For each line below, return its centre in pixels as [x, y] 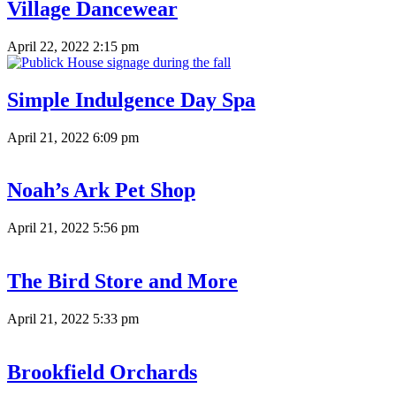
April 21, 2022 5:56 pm [73, 228]
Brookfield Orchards [102, 373]
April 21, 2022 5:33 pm [73, 319]
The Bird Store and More [122, 282]
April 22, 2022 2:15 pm [73, 46]
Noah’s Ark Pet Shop [101, 190]
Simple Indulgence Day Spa [131, 99]
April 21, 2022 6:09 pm [73, 137]
